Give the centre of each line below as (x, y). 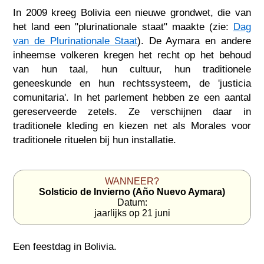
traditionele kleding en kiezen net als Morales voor (132, 126)
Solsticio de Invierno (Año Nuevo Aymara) (132, 192)
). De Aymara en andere (194, 41)
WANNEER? (132, 181)
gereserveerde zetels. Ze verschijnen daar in (132, 112)
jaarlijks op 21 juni (132, 213)
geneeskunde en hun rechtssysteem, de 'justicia (132, 83)
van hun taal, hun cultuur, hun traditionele (132, 69)
